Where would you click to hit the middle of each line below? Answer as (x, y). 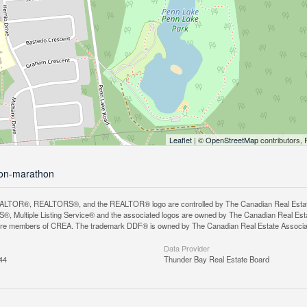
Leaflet (181, 140)
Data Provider (187, 248)
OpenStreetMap (232, 140)
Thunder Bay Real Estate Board (217, 259)
